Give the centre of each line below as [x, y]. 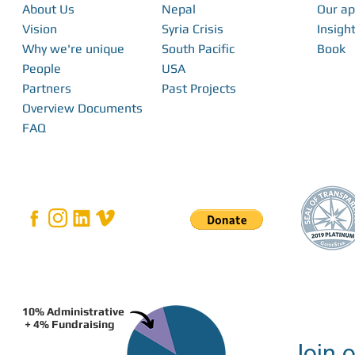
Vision [40, 29]
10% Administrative [73, 311]
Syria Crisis [193, 29]
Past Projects [199, 88]
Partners [47, 88]
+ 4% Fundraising [69, 324]
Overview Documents [82, 108]
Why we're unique [73, 48]
